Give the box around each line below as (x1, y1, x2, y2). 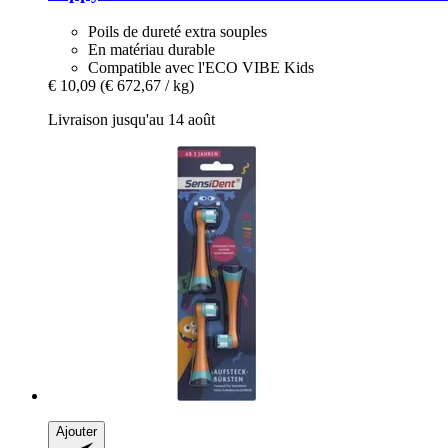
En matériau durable (88, 41, 215, 59)
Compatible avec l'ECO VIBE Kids (88, 59, 314, 77)
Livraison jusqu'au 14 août (48, 111, 215, 129)
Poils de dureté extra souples (88, 23, 267, 41)
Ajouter (56, 424, 97, 440)
